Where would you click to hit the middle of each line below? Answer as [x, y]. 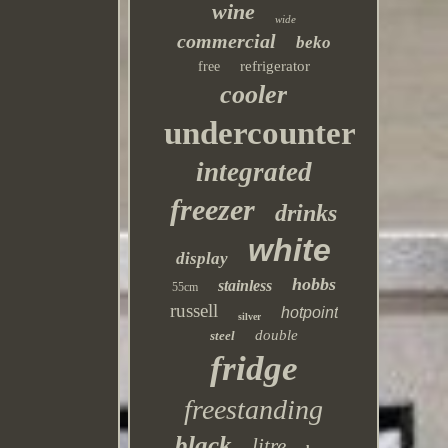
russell [193, 310]
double [276, 335]
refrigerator [274, 66]
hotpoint [309, 312]
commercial [226, 41]
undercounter [260, 133]
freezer [213, 209]
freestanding [254, 409]
